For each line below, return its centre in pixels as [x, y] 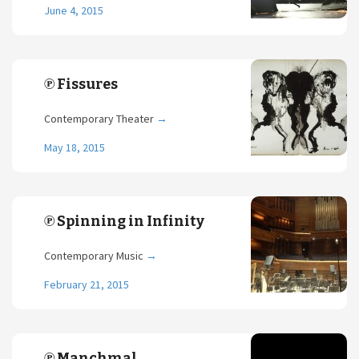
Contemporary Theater [100, 119]
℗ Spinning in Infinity [124, 221]
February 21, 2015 [87, 284]
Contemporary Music [95, 256]
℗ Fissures [81, 84]
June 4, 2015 [74, 10]
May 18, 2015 [75, 147]
